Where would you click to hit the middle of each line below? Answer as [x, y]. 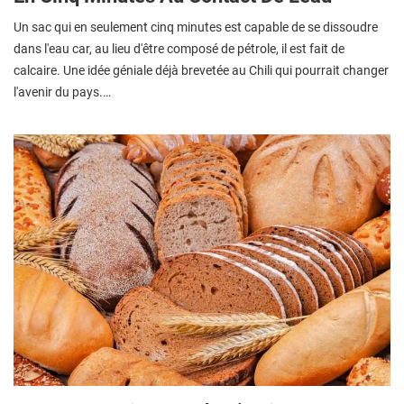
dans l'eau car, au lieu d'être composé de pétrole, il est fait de [179, 48]
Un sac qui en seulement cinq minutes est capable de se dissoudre [196, 27]
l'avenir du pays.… [62, 92]
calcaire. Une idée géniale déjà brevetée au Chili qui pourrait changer [201, 70]
